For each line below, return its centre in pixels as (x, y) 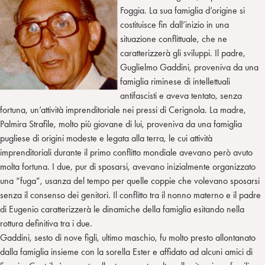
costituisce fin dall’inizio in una (174, 25)
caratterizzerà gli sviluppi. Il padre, (183, 53)
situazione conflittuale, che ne (174, 39)
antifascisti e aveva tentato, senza (181, 96)
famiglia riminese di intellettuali (175, 82)
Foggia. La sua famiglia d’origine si (182, 11)
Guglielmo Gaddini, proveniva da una (189, 67)
